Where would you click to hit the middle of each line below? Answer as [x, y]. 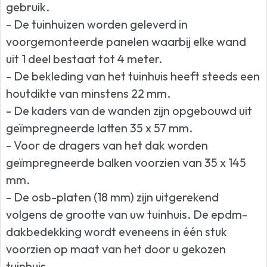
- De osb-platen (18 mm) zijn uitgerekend [113, 197]
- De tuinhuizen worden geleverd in [97, 24]
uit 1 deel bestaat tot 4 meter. [84, 59]
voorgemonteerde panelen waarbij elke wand [126, 42]
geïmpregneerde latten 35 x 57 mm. [100, 128]
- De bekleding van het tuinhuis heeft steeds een [133, 76]
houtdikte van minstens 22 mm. [89, 94]
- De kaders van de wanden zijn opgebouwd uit [129, 111]
